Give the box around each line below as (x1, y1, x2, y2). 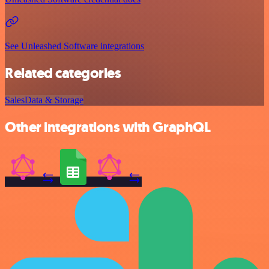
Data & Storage (25, 95, 83, 106)
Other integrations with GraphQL (5, 117, 211, 137)
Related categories (5, 64, 121, 83)
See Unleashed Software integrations (5, 41, 144, 52)
